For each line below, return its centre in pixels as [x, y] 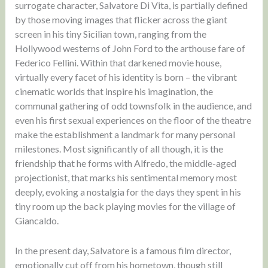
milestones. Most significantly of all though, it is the [119, 149]
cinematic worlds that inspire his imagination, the [114, 92]
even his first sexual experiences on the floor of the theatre [133, 120]
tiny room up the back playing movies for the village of [125, 206]
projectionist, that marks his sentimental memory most [126, 178]
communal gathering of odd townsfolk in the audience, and [133, 106]
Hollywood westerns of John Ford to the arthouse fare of [130, 48]
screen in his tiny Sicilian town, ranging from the [110, 34]
